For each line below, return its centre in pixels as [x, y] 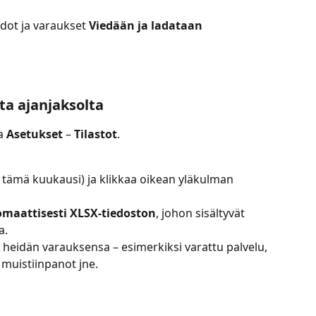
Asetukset [35, 134]
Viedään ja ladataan [147, 25]
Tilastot [96, 134]
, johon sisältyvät [202, 213]
